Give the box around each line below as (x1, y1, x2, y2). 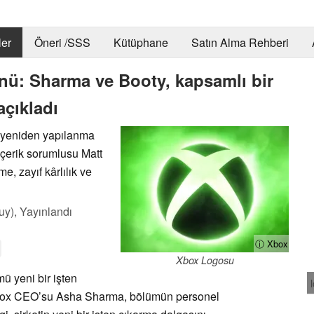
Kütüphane (113, 34, 168, 51)
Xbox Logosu (175, 252, 234, 267)
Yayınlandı (20, 203, 72, 219)
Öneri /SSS (34, 34, 90, 51)
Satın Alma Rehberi (191, 34, 289, 51)
